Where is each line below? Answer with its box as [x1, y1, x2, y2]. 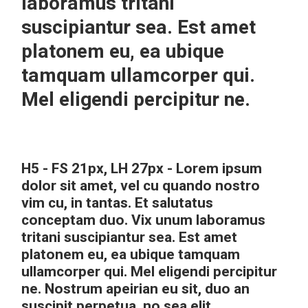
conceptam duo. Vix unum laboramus [21, 210, 266, 231]
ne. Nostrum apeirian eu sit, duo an [21, 278, 250, 300]
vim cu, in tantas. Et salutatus [21, 192, 214, 214]
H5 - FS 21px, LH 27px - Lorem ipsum [21, 158, 263, 179]
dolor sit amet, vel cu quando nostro [21, 175, 261, 197]
